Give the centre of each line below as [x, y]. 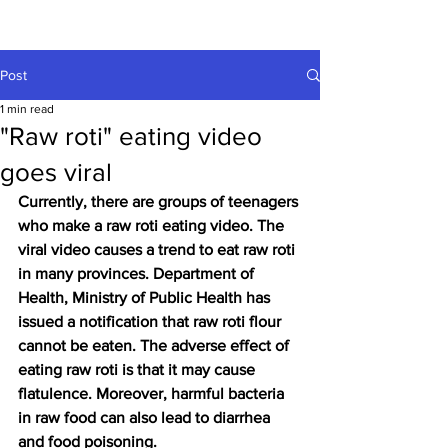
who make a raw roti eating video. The [153, 225]
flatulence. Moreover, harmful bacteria [153, 393]
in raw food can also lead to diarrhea [146, 417]
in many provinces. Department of [138, 273]
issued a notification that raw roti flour [151, 321]
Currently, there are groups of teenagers [160, 201]
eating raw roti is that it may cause [138, 369]
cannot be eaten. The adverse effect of [155, 345]
